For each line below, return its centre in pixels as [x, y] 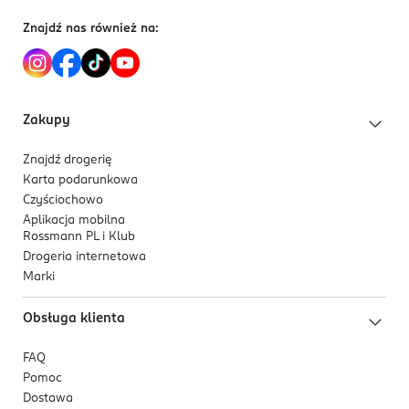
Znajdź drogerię [68, 160]
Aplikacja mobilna [74, 220]
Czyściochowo [63, 200]
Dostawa [48, 399]
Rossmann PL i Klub [79, 237]
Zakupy [47, 121]
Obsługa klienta [74, 319]
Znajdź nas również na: [91, 29]
